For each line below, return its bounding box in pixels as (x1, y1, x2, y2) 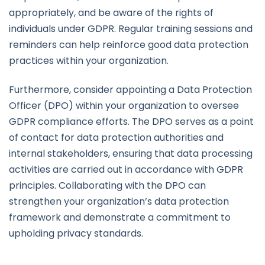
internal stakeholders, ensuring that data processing (9, 147, 253, 161)
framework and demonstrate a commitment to (9, 211, 231, 225)
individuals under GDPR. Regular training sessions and (9, 22, 253, 36)
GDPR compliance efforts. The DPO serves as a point (9, 115, 254, 129)
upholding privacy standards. (9, 227, 143, 241)
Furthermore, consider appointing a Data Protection (9, 83, 252, 97)
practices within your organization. (9, 54, 169, 68)
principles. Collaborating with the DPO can (9, 179, 206, 193)
